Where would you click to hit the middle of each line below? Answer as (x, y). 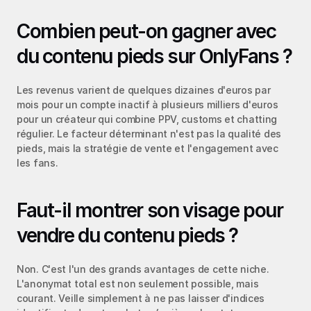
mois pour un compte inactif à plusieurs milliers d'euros (148, 104)
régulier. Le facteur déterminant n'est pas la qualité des (149, 133)
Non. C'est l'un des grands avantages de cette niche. (143, 269)
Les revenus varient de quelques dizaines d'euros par (144, 90)
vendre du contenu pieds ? (128, 235)
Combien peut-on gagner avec (146, 31)
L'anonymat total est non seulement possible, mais (138, 283)
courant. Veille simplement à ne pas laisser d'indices (141, 298)
